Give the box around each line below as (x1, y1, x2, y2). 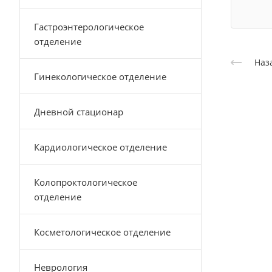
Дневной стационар (34, 106, 123, 118)
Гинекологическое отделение (34, 70, 166, 83)
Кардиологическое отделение (34, 141, 167, 153)
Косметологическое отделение (34, 226, 171, 238)
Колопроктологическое (34, 176, 137, 188)
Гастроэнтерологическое (34, 21, 144, 33)
